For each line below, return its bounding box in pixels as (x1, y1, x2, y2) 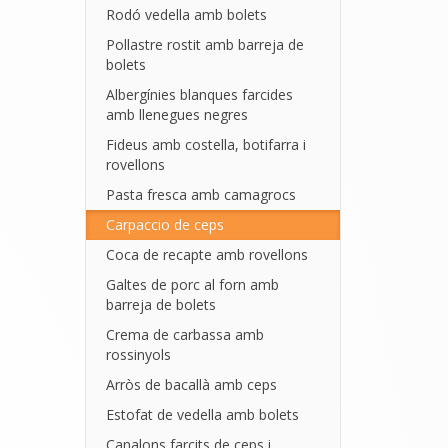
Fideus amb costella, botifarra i (105, 135, 306, 154)
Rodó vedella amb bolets (105, 5, 267, 24)
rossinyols (105, 345, 171, 364)
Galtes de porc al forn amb (105, 275, 279, 294)
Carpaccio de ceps (105, 215, 224, 234)
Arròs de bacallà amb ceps (105, 375, 277, 394)
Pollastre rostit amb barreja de (105, 35, 304, 54)
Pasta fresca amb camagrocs (105, 185, 296, 204)
